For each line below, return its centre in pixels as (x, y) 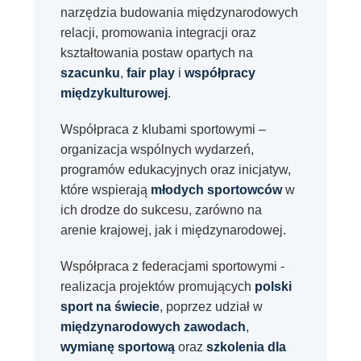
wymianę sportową (118, 346)
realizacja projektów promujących (158, 286)
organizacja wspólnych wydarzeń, (157, 149)
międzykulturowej (114, 93)
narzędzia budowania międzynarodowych (179, 12)
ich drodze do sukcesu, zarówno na (161, 210)
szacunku (90, 73)
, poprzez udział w (211, 306)
